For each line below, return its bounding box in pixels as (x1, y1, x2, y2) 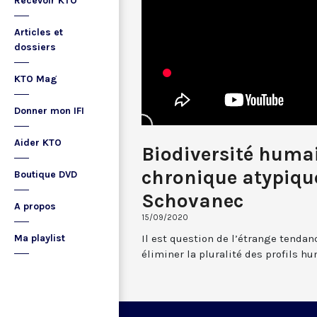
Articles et (14, 26, 63, 38)
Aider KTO (14, 137, 62, 149)
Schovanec (142, 188, 243, 212)
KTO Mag (14, 73, 57, 85)
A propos (14, 200, 56, 212)
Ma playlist (14, 232, 65, 244)
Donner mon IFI (14, 105, 84, 117)
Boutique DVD (14, 168, 77, 180)
